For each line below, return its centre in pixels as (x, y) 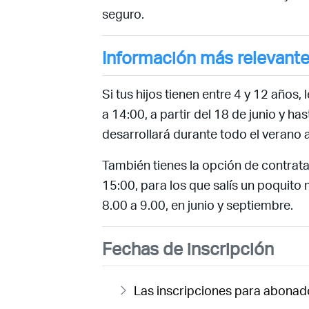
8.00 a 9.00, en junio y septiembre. (198, 205)
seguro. (123, 14)
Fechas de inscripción (188, 248)
